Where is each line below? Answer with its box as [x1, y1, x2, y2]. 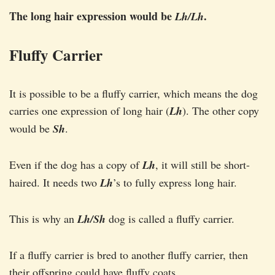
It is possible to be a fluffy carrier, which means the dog [9, 86, 258, 101]
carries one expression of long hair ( [9, 103, 169, 118]
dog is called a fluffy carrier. [106, 211, 234, 227]
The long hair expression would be [9, 8, 175, 25]
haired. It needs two [9, 175, 100, 190]
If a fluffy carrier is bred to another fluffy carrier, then [9, 247, 248, 263]
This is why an [9, 211, 77, 227]
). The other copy [182, 103, 259, 118]
